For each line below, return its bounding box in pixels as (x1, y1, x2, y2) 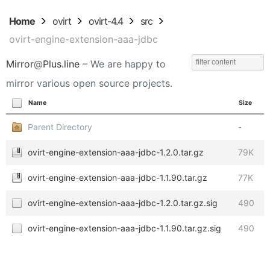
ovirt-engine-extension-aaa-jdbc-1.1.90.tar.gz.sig (28, 223, 221, 233)
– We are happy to (80, 58, 166, 70)
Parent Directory (28, 122, 92, 132)
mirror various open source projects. (6, 77, 172, 89)
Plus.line (43, 58, 80, 70)
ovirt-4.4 (89, 15, 123, 27)
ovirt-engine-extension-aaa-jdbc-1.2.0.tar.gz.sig (28, 198, 218, 208)
